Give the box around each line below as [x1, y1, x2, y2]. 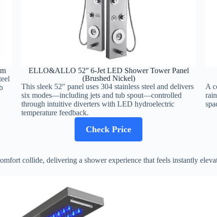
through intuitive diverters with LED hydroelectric [21, 100, 174, 108]
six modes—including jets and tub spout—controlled [21, 91, 182, 100]
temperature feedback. [21, 108, 89, 117]
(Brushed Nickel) [82, 74, 135, 83]
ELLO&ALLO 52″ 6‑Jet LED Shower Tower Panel [28, 66, 189, 75]
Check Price [86, 124, 131, 135]
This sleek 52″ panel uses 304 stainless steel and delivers [21, 82, 194, 91]
